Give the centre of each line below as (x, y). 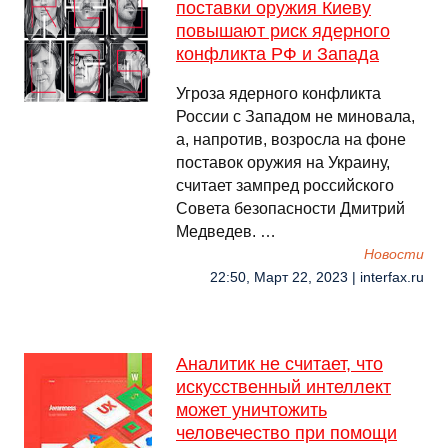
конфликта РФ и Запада (277, 54)
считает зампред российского (285, 185)
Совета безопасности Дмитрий (290, 208)
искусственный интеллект (283, 387)
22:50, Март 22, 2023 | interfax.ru (317, 277)
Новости (394, 254)
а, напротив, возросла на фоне (291, 139)
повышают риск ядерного (283, 31)
